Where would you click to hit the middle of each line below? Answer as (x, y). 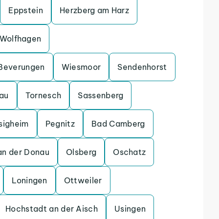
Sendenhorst (142, 67)
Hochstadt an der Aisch (52, 209)
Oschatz (130, 152)
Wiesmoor (81, 67)
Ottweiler (83, 180)
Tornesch (43, 95)
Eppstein (26, 10)
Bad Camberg (118, 124)
